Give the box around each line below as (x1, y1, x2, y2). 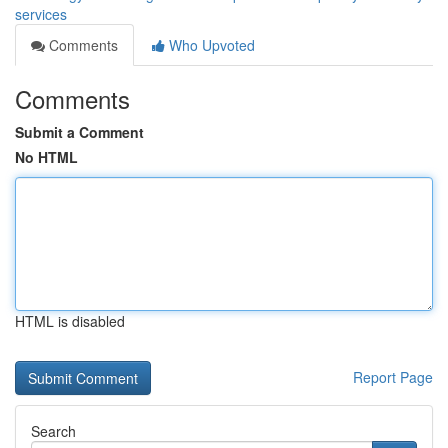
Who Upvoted (165, 35, 255, 55)
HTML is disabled (15, 311, 125, 331)
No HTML (15, 147, 78, 167)
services (15, 4, 67, 24)
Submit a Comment (15, 122, 144, 142)
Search (31, 421, 76, 441)
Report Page (353, 367, 433, 387)
